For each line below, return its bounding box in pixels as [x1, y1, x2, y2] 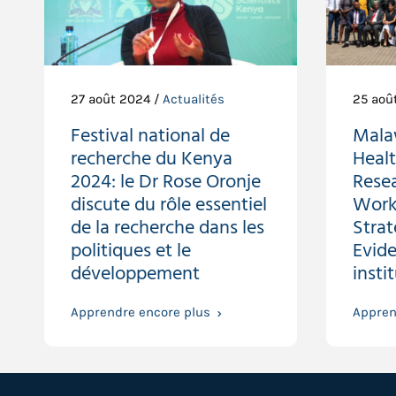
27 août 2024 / [71, 91, 163, 108]
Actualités [163, 91, 225, 108]
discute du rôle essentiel [71, 189, 267, 222]
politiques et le [71, 235, 191, 268]
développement [71, 258, 200, 291]
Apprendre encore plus [71, 304, 210, 321]
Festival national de [71, 120, 230, 153]
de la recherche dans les [71, 212, 264, 245]
